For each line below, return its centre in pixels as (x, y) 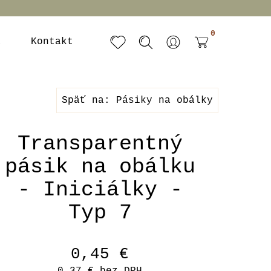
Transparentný (100, 144)
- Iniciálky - (100, 190)
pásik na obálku (100, 167)
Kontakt (52, 42)
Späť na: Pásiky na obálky (137, 100)
